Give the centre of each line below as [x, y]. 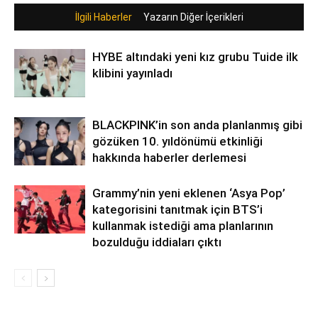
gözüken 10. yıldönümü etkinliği [177, 141]
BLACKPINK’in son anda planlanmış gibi [197, 125]
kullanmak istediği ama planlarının [183, 225]
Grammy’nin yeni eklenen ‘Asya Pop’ [189, 193]
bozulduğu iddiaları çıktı [157, 242]
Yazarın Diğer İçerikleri [193, 17]
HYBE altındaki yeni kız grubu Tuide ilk [195, 56]
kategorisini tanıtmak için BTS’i [177, 209]
